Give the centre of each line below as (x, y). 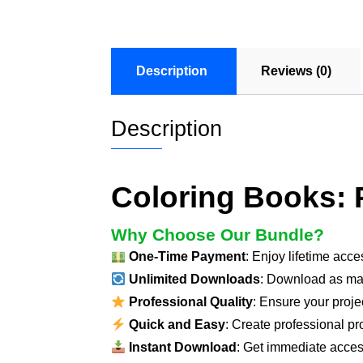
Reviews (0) (296, 71)
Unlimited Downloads (195, 280)
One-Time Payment (188, 257)
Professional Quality (191, 302)
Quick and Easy (177, 325)
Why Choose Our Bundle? (218, 235)
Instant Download (183, 348)
